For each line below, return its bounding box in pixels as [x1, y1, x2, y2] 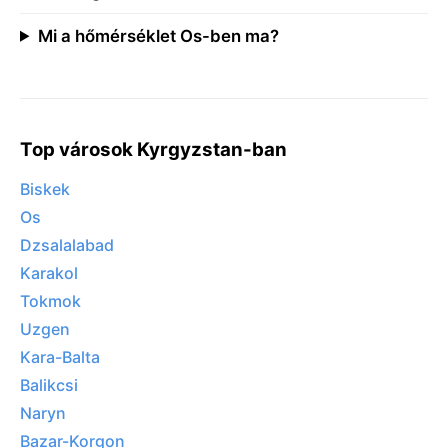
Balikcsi [20, 375, 78, 396]
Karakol [20, 263, 78, 284]
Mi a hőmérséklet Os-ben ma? [37, 25, 279, 46]
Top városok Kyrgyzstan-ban [20, 137, 287, 161]
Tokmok [20, 291, 81, 312]
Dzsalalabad [20, 235, 114, 256]
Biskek [20, 179, 70, 200]
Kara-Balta [20, 347, 100, 368]
